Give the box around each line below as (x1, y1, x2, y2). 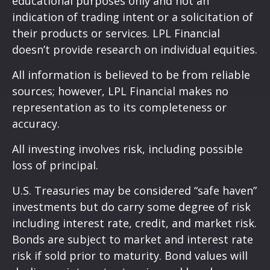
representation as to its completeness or (12, 99, 227, 115)
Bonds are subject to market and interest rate (12, 231, 253, 246)
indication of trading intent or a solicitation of (12, 9, 253, 24)
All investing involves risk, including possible (12, 141, 243, 156)
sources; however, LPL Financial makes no (12, 83, 228, 98)
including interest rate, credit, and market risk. (12, 215, 257, 230)
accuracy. (12, 116, 60, 131)
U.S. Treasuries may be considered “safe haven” (12, 183, 257, 198)
